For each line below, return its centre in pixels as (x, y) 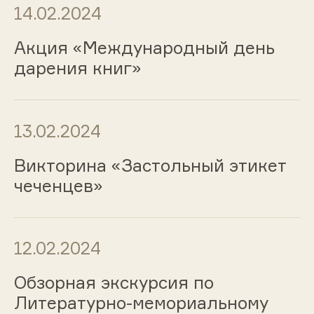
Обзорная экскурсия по (114, 283)
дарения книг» (77, 68)
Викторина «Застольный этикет (150, 165)
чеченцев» (58, 185)
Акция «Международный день (144, 48)
